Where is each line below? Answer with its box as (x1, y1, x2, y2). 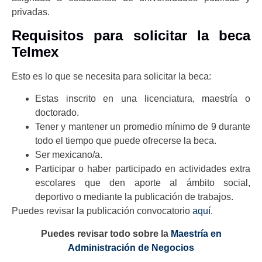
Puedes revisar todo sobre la (40, 228, 171, 239)
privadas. (12, 6, 50, 17)
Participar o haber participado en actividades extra (35, 164, 250, 174)
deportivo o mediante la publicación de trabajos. (35, 192, 233, 202)
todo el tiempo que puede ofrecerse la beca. (35, 136, 216, 146)
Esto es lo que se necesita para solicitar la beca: (12, 71, 211, 81)
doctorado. (35, 108, 79, 118)
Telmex (12, 44, 58, 60)
